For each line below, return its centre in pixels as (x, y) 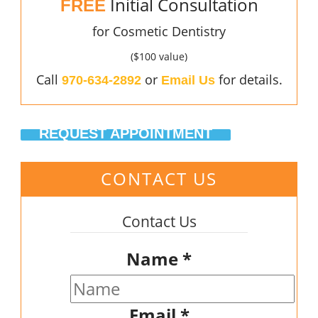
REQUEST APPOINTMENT (126, 134)
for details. (248, 80)
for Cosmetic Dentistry (159, 32)
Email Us (188, 81)
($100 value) (159, 57)
